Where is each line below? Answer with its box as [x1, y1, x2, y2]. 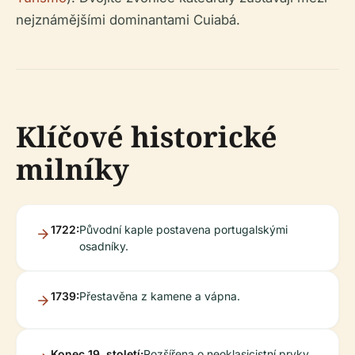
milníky [16, 150, 129, 189]
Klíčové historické [16, 117, 277, 157]
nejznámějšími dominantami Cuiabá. [16, 12, 240, 29]
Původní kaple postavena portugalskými [79, 223, 288, 237]
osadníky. [79, 239, 128, 254]
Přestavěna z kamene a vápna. [79, 289, 240, 303]
